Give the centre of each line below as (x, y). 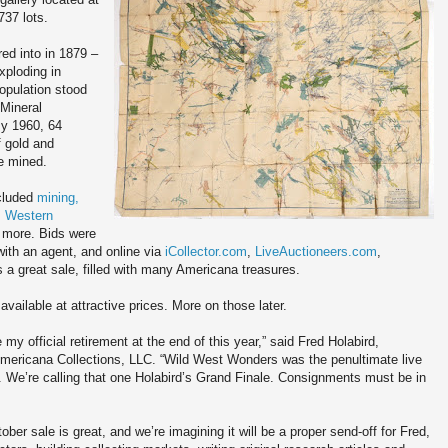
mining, (58, 198)
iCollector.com (206, 252)
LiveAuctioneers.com (316, 252)
